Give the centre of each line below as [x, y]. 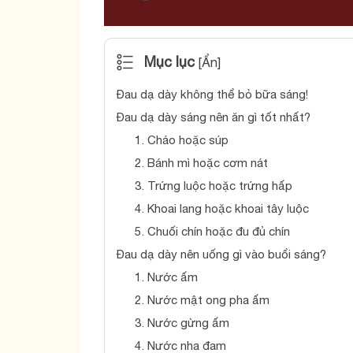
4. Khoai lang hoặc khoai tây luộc [221, 208]
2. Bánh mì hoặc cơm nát [201, 163]
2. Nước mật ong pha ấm [202, 300]
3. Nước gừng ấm [182, 323]
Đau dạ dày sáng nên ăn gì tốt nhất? [214, 117]
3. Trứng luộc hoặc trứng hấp [213, 186]
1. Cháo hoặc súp [181, 140]
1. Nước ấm [166, 277]
